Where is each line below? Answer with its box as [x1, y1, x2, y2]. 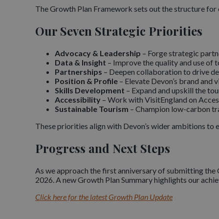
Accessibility [55, 94, 102, 104]
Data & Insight [55, 57, 106, 67]
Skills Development [55, 85, 125, 95]
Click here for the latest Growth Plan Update [35, 192, 173, 201]
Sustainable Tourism [55, 104, 129, 113]
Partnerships [55, 66, 102, 76]
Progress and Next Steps [35, 140, 170, 156]
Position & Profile [55, 76, 118, 86]
